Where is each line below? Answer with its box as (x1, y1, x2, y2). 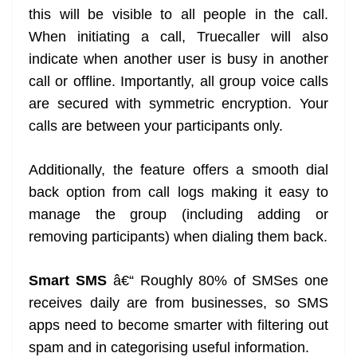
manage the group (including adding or (29, 206, 328, 223)
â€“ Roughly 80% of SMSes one (106, 273, 329, 289)
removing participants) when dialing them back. (29, 229, 328, 245)
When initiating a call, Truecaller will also (29, 29, 328, 45)
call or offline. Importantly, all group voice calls (29, 73, 328, 90)
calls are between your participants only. (29, 118, 283, 135)
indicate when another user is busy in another (29, 51, 328, 68)
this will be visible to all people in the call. (29, 6, 328, 23)
